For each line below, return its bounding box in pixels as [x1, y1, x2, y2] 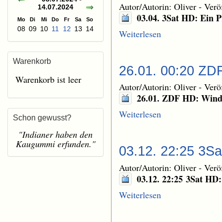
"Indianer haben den [18, 128, 93, 140]
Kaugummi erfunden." [15, 138, 96, 150]
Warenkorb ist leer [15, 73, 81, 85]
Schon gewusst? [13, 113, 71, 122]
